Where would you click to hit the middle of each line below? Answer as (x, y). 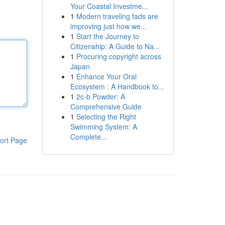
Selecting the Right (106, 117)
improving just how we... (108, 26)
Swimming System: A (103, 127)
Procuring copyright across (119, 56)
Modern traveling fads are (117, 16)
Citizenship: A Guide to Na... (115, 46)
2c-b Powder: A (100, 96)
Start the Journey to (107, 36)
